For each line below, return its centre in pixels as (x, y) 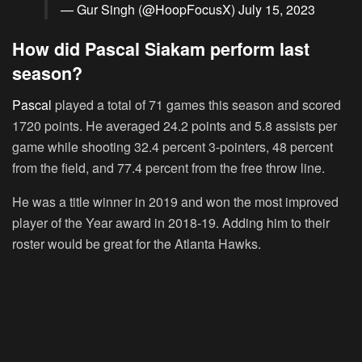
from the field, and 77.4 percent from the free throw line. (168, 167)
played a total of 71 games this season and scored (196, 104)
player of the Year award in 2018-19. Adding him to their (171, 222)
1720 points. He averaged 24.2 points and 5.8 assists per (175, 125)
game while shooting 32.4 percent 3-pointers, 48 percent (173, 146)
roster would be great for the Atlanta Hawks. (137, 243)
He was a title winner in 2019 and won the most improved (175, 201)
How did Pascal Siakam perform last (161, 48)
